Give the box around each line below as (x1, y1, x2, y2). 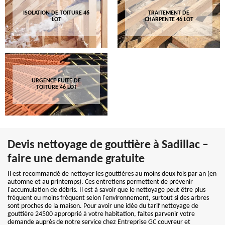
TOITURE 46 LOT (36, 84, 77, 90)
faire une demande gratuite (8, 153, 145, 165)
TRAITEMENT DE (148, 10, 189, 16)
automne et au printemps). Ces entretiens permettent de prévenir (8, 178, 193, 186)
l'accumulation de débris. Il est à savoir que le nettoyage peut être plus (8, 186, 205, 194)
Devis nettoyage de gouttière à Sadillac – (8, 139, 208, 151)
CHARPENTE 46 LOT (144, 16, 193, 23)
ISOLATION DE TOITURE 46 (23, 10, 89, 16)
